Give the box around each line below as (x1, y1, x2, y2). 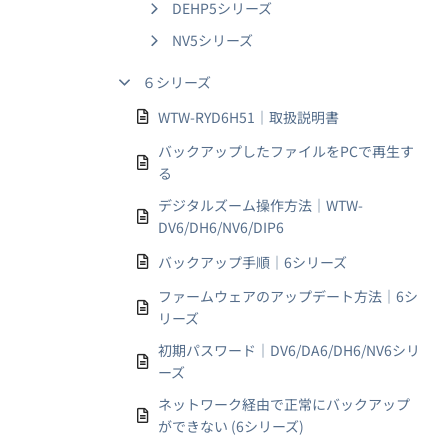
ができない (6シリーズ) (158, 416, 304, 436)
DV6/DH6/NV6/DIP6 (158, 217, 284, 237)
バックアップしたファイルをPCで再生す (158, 141, 414, 161)
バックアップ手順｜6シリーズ (158, 251, 347, 272)
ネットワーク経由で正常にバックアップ (158, 394, 410, 414)
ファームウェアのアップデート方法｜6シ (158, 286, 418, 306)
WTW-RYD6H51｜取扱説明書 (158, 106, 339, 127)
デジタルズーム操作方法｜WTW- (158, 195, 363, 215)
